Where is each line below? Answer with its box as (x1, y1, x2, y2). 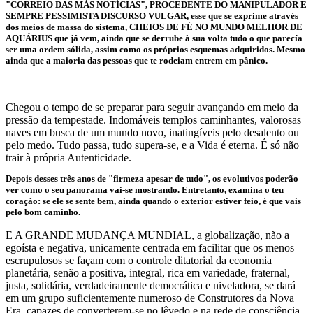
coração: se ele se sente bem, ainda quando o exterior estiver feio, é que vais (6, 196, 301, 206)
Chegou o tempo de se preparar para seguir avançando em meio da (6, 101, 298, 113)
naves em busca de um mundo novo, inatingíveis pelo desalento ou (6, 126, 299, 138)
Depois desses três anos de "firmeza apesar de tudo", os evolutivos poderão (6, 173, 298, 184)
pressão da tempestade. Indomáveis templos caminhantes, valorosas (6, 114, 301, 126)
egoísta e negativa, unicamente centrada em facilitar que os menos (6, 242, 294, 254)
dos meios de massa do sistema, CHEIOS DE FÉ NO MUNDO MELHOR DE (6, 22, 303, 32)
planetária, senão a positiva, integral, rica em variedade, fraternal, (6, 267, 290, 279)
